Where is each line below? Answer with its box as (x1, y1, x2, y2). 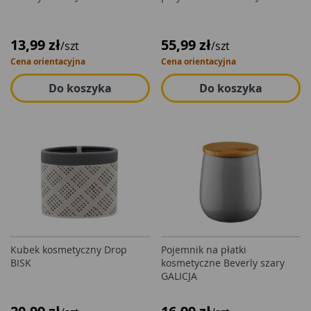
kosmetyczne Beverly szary (161, 256, 285, 269)
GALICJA (161, 269, 197, 283)
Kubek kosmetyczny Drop (10, 243, 127, 256)
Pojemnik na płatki (161, 243, 246, 256)
